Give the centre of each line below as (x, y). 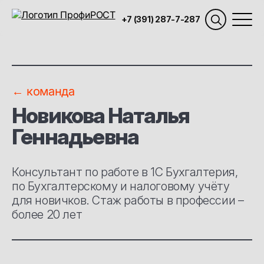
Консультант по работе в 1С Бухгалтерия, (125, 172)
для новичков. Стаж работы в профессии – (128, 200)
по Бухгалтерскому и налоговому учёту (121, 186)
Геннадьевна (75, 137)
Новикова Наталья (101, 115)
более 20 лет (47, 214)
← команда (43, 91)
